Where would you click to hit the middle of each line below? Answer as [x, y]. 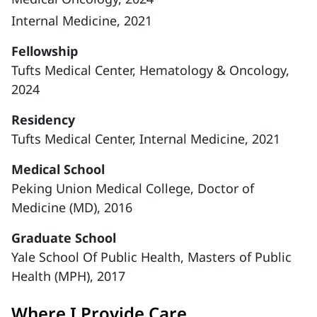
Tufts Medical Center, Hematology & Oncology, [150, 70]
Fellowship [45, 51]
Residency [43, 120]
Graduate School [64, 238]
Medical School [58, 169]
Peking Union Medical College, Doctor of [133, 188]
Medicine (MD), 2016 [72, 207]
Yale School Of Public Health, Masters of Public [151, 257]
